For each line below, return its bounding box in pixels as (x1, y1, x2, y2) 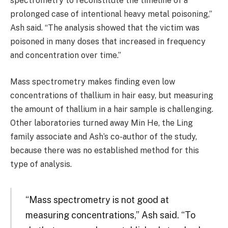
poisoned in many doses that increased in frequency (10, 37, 206, 47)
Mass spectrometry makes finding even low (10, 76, 175, 87)
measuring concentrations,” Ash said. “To (25, 209, 195, 220)
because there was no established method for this (10, 145, 199, 155)
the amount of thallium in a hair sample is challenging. (10, 104, 213, 114)
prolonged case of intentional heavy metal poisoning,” (10, 9, 212, 19)
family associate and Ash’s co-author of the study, (10, 131, 197, 141)
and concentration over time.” (10, 50, 121, 61)
